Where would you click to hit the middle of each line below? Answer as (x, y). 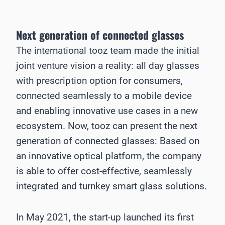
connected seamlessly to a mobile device (104, 96)
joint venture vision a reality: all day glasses (108, 66)
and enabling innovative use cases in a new (107, 111)
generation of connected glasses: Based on (108, 141)
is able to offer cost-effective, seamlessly (104, 171)
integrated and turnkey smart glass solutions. (111, 186)
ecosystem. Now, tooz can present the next (107, 126)
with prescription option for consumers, (99, 81)
